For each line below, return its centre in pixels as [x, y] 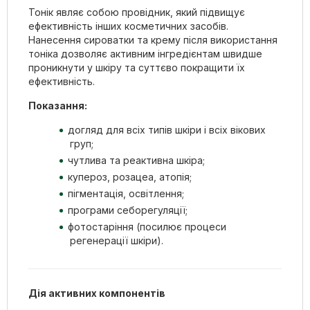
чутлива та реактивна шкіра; [138, 160]
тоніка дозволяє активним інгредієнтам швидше [145, 53]
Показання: [58, 105]
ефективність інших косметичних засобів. [128, 26]
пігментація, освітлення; [126, 193]
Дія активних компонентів [97, 293]
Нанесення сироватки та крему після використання [153, 39]
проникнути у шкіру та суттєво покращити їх [137, 67]
